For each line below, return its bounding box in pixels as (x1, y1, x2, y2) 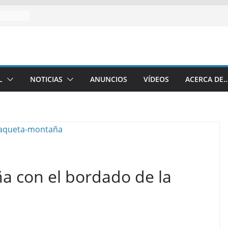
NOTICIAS (30, 74, 63, 84)
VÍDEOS (144, 74, 169, 84)
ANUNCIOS (90, 74, 127, 84)
